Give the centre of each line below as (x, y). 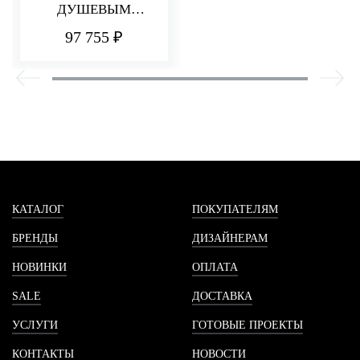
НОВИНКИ (39, 267)
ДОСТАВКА (222, 296)
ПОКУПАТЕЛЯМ (235, 209)
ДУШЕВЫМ (94, 9)
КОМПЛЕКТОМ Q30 (94, 29)
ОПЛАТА (215, 267)
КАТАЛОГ (38, 209)
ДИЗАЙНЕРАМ (230, 238)
